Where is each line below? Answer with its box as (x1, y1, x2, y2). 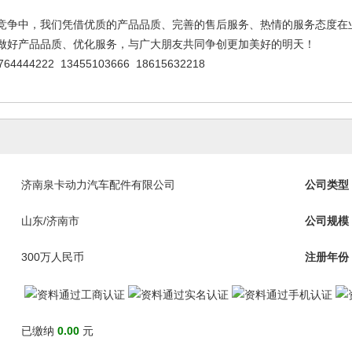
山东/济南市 (21, 214, 79, 227)
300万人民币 (21, 251, 84, 263)
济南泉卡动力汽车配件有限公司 (21, 178, 175, 191)
